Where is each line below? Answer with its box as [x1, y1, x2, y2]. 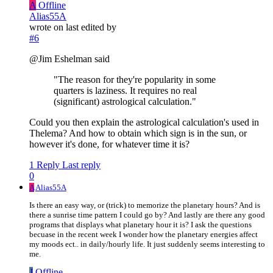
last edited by [66, 22, 116, 33]
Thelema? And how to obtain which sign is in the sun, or [29, 128, 247, 139]
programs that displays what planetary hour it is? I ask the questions [29, 220, 252, 230]
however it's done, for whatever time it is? [29, 139, 190, 150]
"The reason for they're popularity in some [54, 74, 216, 85]
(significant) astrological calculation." [54, 96, 196, 107]
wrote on [29, 22, 66, 33]
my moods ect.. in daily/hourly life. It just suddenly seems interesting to [29, 239, 265, 249]
